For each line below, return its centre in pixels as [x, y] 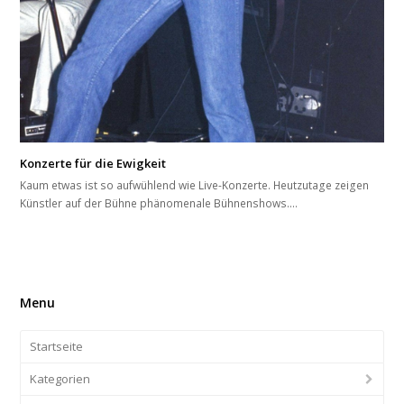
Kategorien [60, 379]
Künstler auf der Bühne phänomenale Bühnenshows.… [159, 204]
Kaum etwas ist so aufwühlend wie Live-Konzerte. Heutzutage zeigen [195, 186]
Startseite [57, 347]
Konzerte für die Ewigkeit [93, 164]
